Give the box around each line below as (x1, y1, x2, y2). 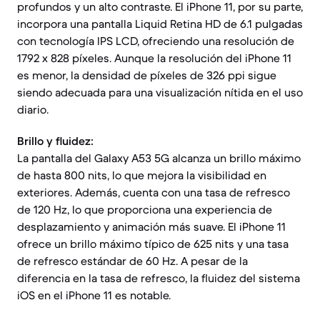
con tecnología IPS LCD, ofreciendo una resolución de (17, 34, 294, 48)
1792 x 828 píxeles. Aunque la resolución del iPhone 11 (17, 51, 291, 65)
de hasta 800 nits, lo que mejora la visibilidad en (17, 168, 266, 182)
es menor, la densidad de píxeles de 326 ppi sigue (17, 68, 276, 82)
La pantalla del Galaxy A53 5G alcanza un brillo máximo (17, 151, 301, 165)
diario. (17, 102, 49, 116)
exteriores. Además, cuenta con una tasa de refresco (17, 185, 290, 199)
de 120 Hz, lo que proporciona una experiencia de (17, 202, 272, 216)
